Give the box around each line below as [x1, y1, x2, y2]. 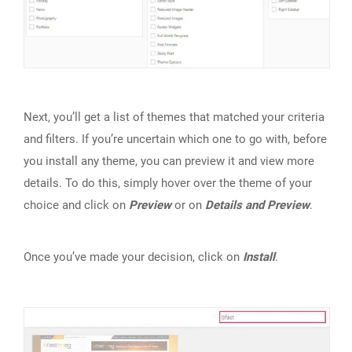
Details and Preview [205, 197, 310, 212]
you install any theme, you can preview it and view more [24, 153, 314, 168]
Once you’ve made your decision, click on [24, 249, 243, 264]
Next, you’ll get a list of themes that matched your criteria [24, 109, 324, 124]
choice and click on [24, 197, 129, 212]
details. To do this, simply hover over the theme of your [24, 175, 312, 190]
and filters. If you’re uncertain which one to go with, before [24, 131, 327, 146]
